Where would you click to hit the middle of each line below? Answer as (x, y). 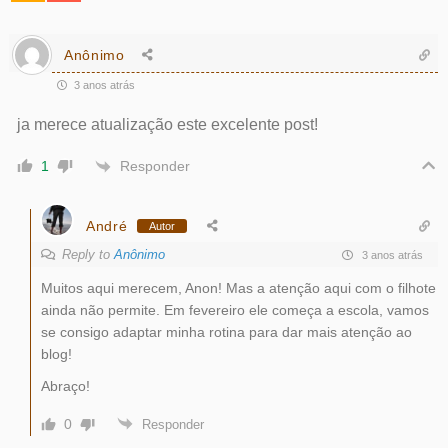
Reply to (87, 255)
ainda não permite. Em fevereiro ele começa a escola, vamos (234, 310)
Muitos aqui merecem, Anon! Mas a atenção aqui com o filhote (238, 288)
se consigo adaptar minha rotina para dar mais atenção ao (226, 332)
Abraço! (65, 386)
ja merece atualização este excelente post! (167, 124)
